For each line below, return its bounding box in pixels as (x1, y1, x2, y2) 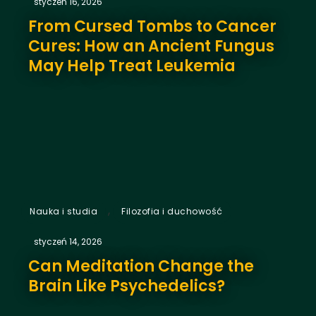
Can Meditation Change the (28, 255, 254, 277)
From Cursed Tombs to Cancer (28, 15, 276, 37)
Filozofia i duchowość (121, 205, 223, 217)
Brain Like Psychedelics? (28, 274, 225, 297)
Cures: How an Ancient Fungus (28, 35, 274, 57)
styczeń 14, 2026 (34, 235, 102, 248)
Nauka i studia (30, 205, 97, 217)
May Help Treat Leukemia (28, 54, 236, 77)
